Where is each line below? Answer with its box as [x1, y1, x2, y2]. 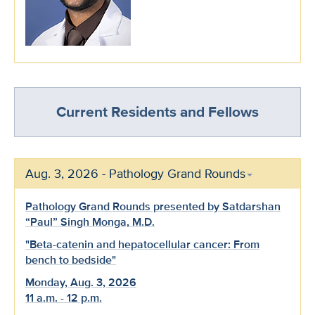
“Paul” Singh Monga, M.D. [25, 214, 155, 230]
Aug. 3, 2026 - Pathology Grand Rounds [25, 165, 245, 182]
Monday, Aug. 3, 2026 [25, 274, 136, 290]
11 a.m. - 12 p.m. [25, 290, 102, 306]
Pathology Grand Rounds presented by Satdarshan [25, 198, 281, 214]
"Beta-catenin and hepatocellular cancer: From [25, 236, 259, 252]
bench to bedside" [25, 252, 116, 268]
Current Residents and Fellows [56, 101, 259, 122]
